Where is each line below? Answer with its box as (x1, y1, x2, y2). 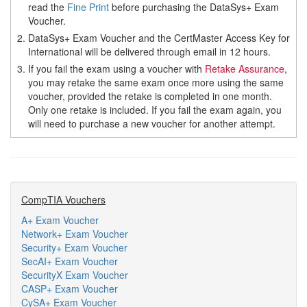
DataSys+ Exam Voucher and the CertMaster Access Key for (28, 31, 290, 45)
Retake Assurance (205, 62, 284, 75)
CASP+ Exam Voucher (21, 282, 118, 295)
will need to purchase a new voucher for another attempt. (28, 116, 275, 130)
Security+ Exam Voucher (21, 241, 127, 254)
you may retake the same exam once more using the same (28, 75, 284, 89)
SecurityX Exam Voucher (21, 268, 128, 282)
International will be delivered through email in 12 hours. (28, 45, 271, 58)
